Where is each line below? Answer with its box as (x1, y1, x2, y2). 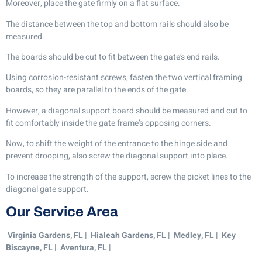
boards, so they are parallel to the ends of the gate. (6, 84, 188, 96)
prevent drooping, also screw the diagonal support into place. (6, 150, 228, 163)
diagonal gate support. (6, 182, 89, 195)
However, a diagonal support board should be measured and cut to (6, 104, 247, 117)
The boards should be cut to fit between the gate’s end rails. (6, 51, 220, 64)
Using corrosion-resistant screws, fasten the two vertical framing (6, 71, 242, 84)
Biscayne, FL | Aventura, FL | (6, 241, 115, 254)
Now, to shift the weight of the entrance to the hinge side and (6, 137, 227, 150)
